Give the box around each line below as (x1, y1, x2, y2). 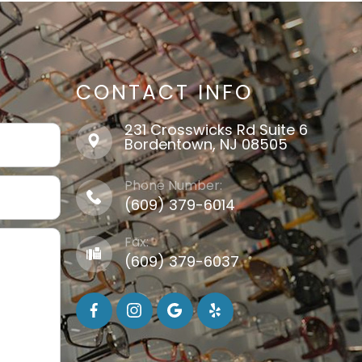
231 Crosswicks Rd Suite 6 (124, 119, 308, 140)
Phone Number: (124, 175, 222, 195)
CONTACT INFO (75, 78, 253, 107)
